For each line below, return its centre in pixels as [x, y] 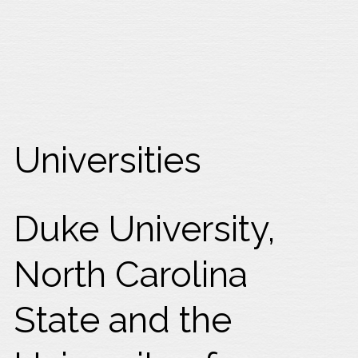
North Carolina [131, 274]
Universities [108, 159]
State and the [123, 319]
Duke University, [145, 228]
